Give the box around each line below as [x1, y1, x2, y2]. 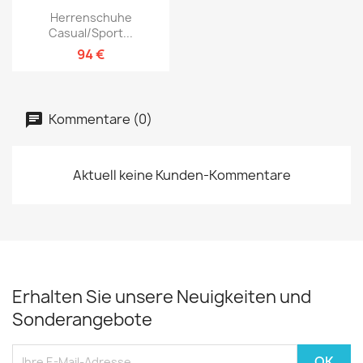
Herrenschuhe [49, 10, 132, 26]
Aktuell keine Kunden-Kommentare [72, 166, 291, 185]
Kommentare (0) [46, 109, 152, 128]
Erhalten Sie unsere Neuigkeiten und [12, 285, 311, 310]
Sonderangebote [12, 308, 152, 332]
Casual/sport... [49, 25, 133, 41]
